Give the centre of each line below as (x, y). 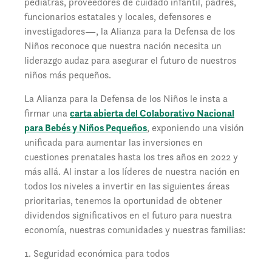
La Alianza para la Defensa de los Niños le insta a (126, 99)
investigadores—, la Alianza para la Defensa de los (130, 32)
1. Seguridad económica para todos (97, 254)
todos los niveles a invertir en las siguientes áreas (127, 186)
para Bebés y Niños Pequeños (86, 128)
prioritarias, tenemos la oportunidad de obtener (123, 201)
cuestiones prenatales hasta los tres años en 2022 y (131, 157)
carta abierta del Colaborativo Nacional (152, 114)
